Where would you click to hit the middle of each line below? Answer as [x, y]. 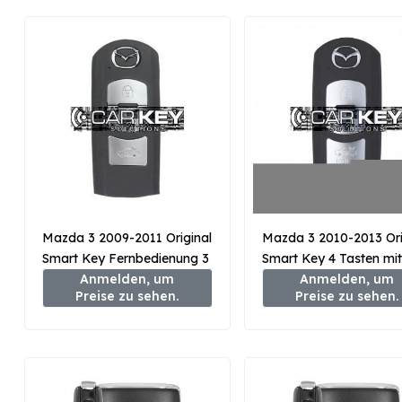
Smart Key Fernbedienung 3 [126, 258]
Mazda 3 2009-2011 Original [127, 237]
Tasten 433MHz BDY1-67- [120, 279]
